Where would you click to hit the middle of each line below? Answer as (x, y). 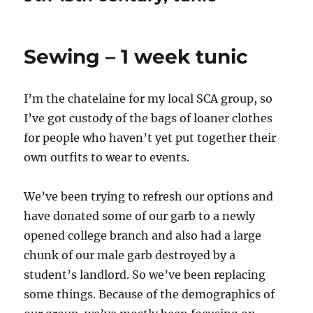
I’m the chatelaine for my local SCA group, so (148, 99)
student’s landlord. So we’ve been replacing (145, 275)
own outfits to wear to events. (107, 158)
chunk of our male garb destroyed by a (130, 255)
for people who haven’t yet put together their (150, 138)
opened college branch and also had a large (143, 236)
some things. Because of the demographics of (150, 294)
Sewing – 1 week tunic (136, 57)
